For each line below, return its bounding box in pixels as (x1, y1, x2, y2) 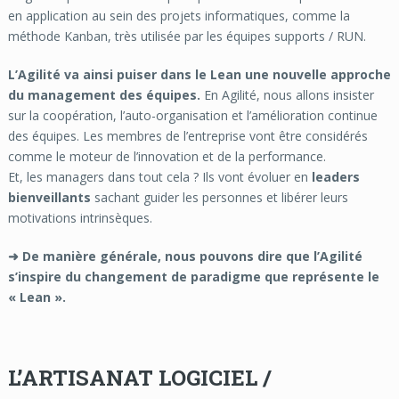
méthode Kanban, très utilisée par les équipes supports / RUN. (7, 27, 366, 45)
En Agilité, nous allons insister (203, 85, 374, 103)
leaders (311, 167, 360, 185)
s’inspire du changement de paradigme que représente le (7, 267, 379, 285)
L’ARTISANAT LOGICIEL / (7, 362, 271, 392)
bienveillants (7, 188, 91, 206)
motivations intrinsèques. (7, 208, 152, 226)
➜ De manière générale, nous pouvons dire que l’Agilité (7, 247, 362, 265)
